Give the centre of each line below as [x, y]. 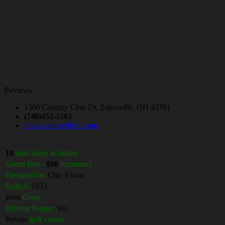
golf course [47, 219]
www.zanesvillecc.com [61, 126]
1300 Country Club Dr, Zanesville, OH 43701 [97, 107]
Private [18, 219]
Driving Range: [30, 208]
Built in [17, 186]
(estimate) [76, 164]
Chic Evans [65, 175]
